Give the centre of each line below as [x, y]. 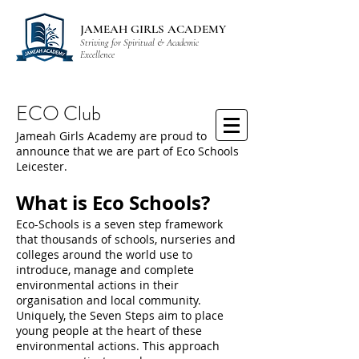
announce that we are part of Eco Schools [127, 151]
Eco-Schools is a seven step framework [119, 224]
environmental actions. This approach [118, 346]
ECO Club [58, 114]
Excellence [97, 54]
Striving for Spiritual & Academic [139, 42]
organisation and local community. [109, 300]
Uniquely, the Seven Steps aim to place [120, 315]
